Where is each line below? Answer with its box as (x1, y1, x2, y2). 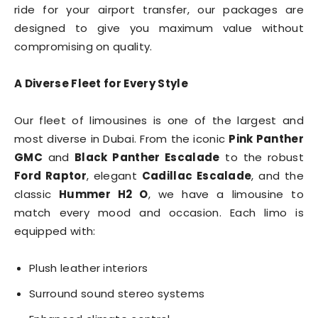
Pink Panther (229, 131, 305, 146)
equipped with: (14, 224, 96, 238)
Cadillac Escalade (141, 168, 252, 183)
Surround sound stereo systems (29, 286, 205, 301)
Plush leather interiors (29, 261, 148, 275)
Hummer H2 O (59, 187, 148, 202)
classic (14, 187, 60, 202)
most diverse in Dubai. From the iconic (14, 131, 229, 146)
